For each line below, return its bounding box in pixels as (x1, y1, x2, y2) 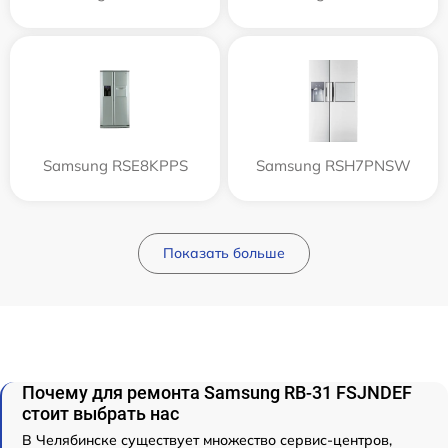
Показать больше (163, 244, 285, 263)
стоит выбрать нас (22, 403, 179, 425)
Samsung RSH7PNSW (255, 156, 411, 176)
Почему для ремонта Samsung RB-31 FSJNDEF (22, 382, 412, 404)
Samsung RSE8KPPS (42, 156, 188, 176)
